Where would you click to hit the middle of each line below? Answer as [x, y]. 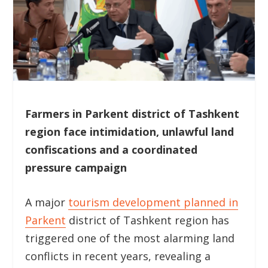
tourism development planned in [153, 202]
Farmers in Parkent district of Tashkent [133, 113]
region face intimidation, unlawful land [130, 131]
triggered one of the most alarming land [130, 238]
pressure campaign [76, 167]
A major [47, 202]
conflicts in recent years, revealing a [118, 256]
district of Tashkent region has [148, 220]
